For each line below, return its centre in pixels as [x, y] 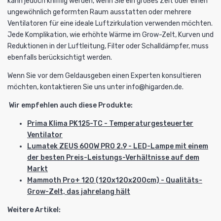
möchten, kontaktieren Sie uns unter [67, 87]
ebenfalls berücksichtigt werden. [60, 57]
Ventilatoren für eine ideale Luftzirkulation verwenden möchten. [110, 23]
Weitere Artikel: [34, 210]
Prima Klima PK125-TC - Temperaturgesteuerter [110, 123]
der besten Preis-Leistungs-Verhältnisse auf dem [113, 157]
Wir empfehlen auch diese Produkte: [70, 105]
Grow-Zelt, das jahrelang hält [79, 191]
